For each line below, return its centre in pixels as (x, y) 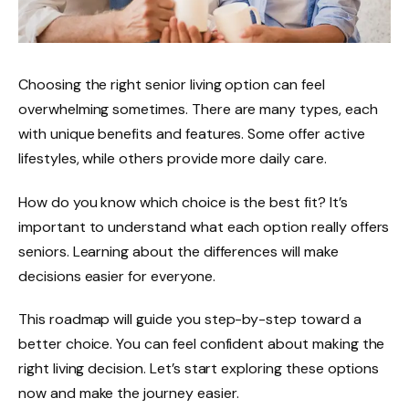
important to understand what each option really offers (204, 226)
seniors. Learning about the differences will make (178, 251)
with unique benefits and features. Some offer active (192, 133)
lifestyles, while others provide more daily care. (173, 158)
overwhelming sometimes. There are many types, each (198, 109)
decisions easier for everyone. (117, 276)
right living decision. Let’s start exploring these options (199, 369)
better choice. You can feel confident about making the (202, 344)
